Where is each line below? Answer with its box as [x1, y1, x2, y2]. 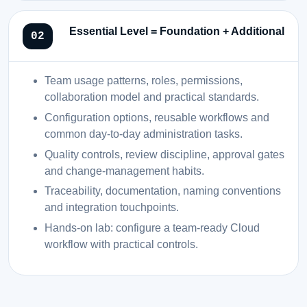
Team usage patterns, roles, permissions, [45, 75, 243, 87]
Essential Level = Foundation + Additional [69, 25, 284, 37]
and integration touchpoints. [45, 201, 179, 214]
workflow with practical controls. [45, 238, 198, 251]
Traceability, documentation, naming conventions [45, 185, 281, 197]
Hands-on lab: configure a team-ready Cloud [45, 222, 260, 234]
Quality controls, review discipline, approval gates [45, 148, 284, 160]
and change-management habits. [45, 164, 204, 177]
